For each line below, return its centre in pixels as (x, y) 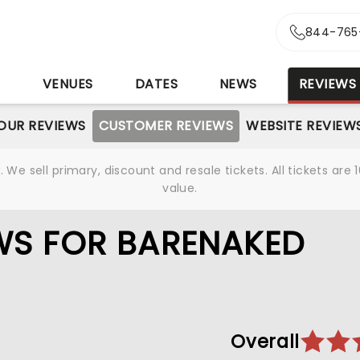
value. (180, 188)
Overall (265, 342)
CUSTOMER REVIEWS (166, 126)
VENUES (67, 84)
